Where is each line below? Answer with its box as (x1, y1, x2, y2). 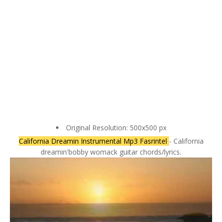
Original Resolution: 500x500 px (65, 122, 166, 132)
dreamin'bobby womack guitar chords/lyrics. (41, 147, 181, 157)
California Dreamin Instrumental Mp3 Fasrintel (18, 136, 169, 146)
